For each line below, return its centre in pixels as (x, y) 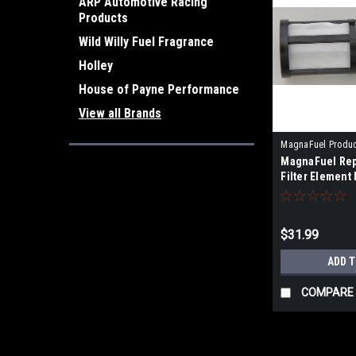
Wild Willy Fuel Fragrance (146, 42)
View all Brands (120, 113)
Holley (96, 66)
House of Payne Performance (159, 89)
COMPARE (328, 293)
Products (103, 18)
